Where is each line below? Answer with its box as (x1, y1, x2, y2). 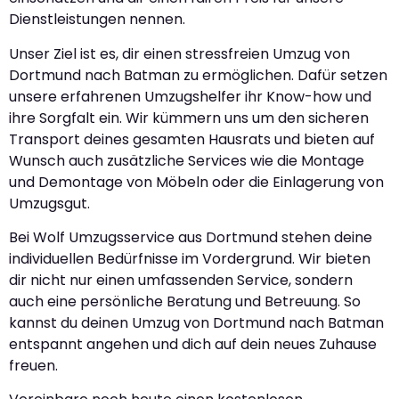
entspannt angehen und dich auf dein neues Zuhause (9, 333, 377, 354)
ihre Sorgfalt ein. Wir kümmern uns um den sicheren (9, 107, 369, 128)
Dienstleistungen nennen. (9, 9, 185, 30)
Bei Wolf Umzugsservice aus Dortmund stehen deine (9, 226, 372, 248)
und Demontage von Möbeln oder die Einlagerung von (9, 171, 384, 192)
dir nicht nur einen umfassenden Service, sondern (9, 269, 353, 290)
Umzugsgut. (9, 192, 90, 214)
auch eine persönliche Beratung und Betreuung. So (9, 290, 361, 312)
